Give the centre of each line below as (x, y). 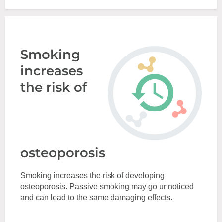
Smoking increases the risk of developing (93, 176)
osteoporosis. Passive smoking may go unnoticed (107, 187)
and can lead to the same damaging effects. (97, 197)
